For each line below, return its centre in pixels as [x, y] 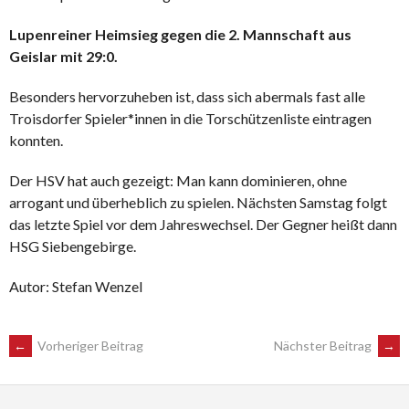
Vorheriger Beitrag [89, 346]
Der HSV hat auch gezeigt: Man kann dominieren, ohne [178, 181]
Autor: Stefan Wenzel [76, 287]
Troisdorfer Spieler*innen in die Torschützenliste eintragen [190, 119]
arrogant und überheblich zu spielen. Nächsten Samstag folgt [198, 203]
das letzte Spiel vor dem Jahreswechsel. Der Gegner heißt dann [203, 225]
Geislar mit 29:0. [63, 57]
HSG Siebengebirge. [73, 246]
